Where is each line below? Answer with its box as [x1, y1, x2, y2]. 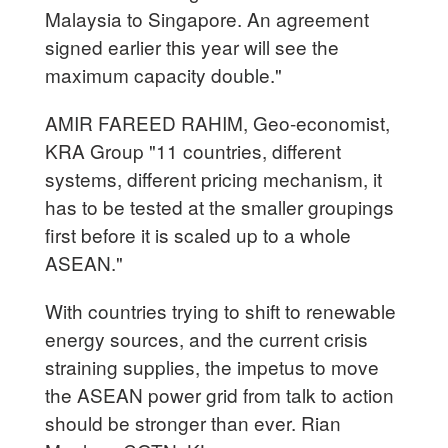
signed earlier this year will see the [45, 32, 340, 60]
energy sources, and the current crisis [45, 324, 369, 352]
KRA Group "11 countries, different [45, 136, 342, 164]
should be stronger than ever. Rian [45, 408, 342, 436]
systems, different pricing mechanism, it [45, 164, 383, 192]
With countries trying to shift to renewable [45, 296, 397, 324]
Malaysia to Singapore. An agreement [45, 4, 370, 32]
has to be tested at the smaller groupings [45, 192, 395, 220]
